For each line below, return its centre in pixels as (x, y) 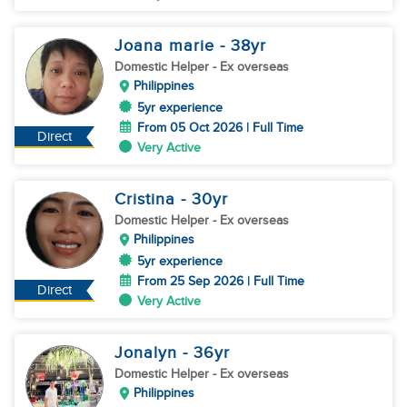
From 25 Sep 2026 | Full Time (221, 281)
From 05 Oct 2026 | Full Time (220, 128)
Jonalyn (149, 353)
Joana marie (167, 46)
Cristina (148, 199)
